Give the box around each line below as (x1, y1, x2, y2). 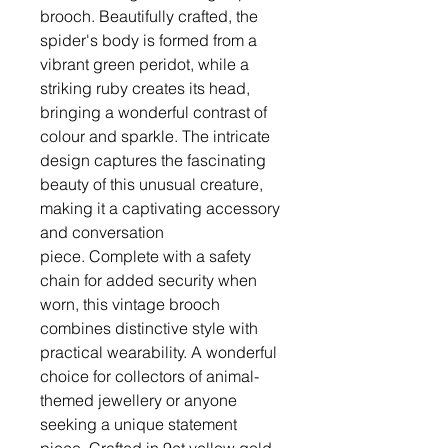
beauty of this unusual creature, (40, 173, 263, 194)
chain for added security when (40, 269, 257, 290)
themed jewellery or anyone (40, 389, 237, 410)
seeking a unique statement (40, 413, 237, 434)
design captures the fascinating (40, 149, 266, 170)
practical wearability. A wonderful (40, 341, 277, 362)
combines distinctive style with (40, 317, 258, 338)
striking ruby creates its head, (40, 77, 250, 98)
